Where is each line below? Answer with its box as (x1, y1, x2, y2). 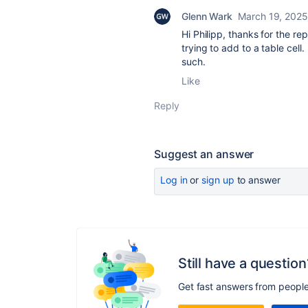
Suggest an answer (154, 147, 254, 161)
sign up (201, 174, 234, 186)
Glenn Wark (181, 10, 233, 22)
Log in (160, 174, 188, 186)
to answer (234, 174, 280, 186)
